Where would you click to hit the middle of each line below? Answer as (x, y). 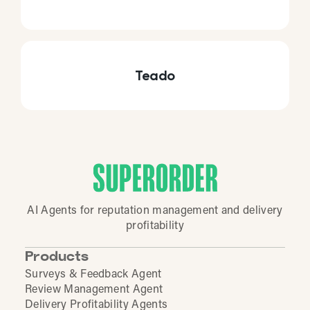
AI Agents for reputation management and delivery (155, 211)
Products (57, 258)
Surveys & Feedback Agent (93, 275)
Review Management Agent (94, 290)
